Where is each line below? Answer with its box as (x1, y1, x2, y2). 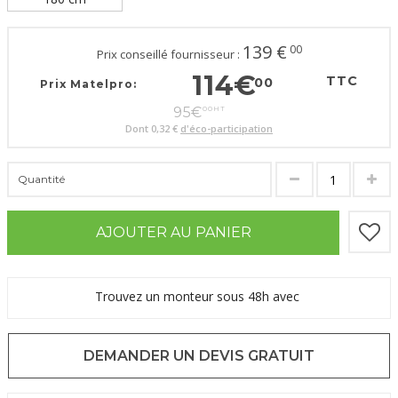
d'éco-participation (180, 122, 273, 136)
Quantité (18, 172, 65, 187)
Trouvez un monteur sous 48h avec (95, 288, 303, 306)
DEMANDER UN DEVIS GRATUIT (84, 347, 314, 365)
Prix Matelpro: (39, 77, 137, 92)
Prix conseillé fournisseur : (96, 46, 243, 63)
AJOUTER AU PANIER (95, 224, 251, 242)
